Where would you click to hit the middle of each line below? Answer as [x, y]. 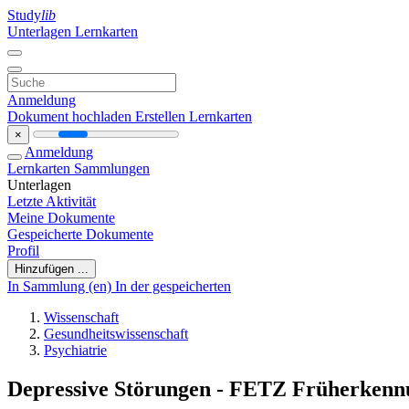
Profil [23, 251]
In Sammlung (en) [61, 286]
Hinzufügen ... [52, 269]
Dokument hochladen [71, 116]
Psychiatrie [75, 350]
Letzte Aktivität [52, 201]
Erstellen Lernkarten [194, 116]
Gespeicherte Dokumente [80, 234]
